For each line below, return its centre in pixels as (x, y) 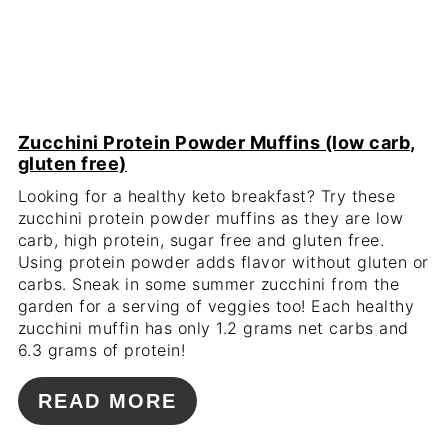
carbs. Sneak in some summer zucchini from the (208, 283)
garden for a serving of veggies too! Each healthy (216, 305)
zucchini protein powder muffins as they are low (210, 217)
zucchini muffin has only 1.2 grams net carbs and (213, 327)
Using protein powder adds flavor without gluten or (223, 261)
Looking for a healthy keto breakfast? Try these (206, 195)
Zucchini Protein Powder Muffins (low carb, (216, 142)
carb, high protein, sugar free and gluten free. (201, 239)
